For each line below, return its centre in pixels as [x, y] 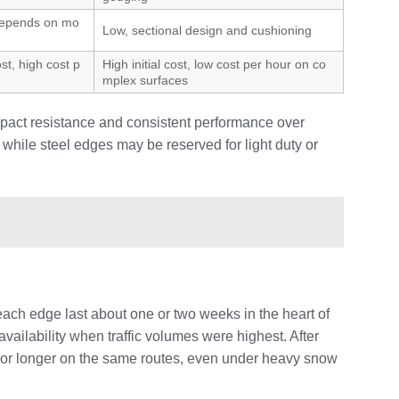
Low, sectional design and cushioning [207, 30]
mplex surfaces [145, 80]
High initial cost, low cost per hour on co [214, 64]
